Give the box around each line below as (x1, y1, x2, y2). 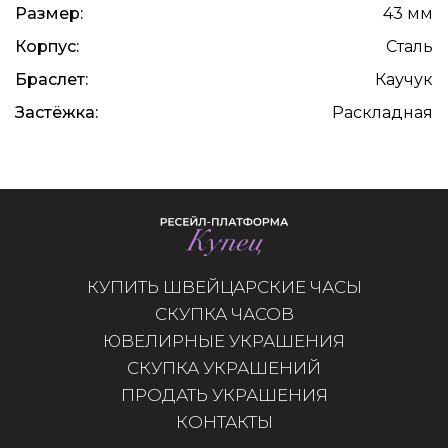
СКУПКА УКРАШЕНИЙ (127, 357, 321, 378)
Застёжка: (15, 103, 98, 123)
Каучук (375, 70, 433, 90)
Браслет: (15, 70, 88, 90)
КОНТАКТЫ (175, 411, 273, 432)
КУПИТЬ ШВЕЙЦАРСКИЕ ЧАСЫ (86, 276, 362, 297)
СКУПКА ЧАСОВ (154, 303, 294, 324)
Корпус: (15, 37, 79, 57)
